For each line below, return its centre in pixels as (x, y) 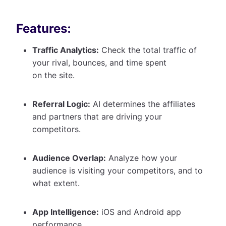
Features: (44, 28)
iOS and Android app (140, 212)
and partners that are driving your (97, 116)
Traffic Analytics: (66, 50)
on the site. (55, 75)
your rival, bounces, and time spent (99, 62)
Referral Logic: (61, 104)
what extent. (57, 183)
